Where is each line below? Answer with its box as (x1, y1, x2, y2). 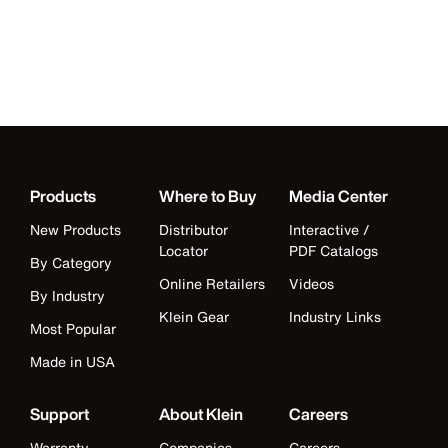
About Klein (159, 401, 244, 426)
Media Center (288, 183, 388, 208)
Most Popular (30, 317, 116, 339)
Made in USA (30, 350, 115, 372)
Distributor (159, 218, 229, 240)
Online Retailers (159, 272, 266, 294)
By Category (30, 251, 112, 273)
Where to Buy (159, 183, 257, 208)
